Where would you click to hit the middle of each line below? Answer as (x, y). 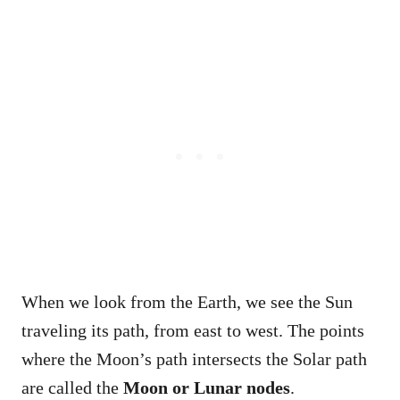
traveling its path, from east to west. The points (193, 331)
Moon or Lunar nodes (207, 388)
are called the (72, 388)
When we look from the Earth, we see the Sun (187, 302)
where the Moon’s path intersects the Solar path (194, 359)
